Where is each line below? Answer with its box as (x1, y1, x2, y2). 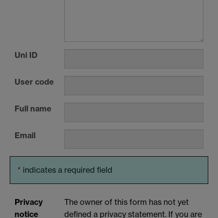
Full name (15, 103, 52, 113)
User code (15, 76, 54, 87)
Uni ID (15, 50, 37, 60)
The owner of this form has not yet (64, 197, 189, 207)
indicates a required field (23, 164, 112, 175)
